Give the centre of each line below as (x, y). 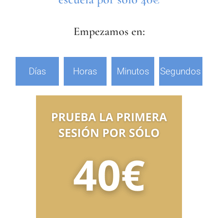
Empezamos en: (109, 31)
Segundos (181, 71)
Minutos (133, 71)
